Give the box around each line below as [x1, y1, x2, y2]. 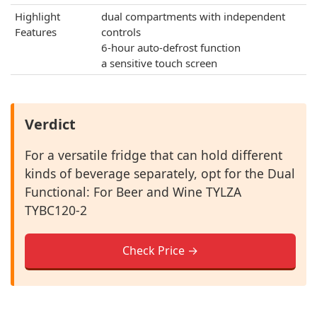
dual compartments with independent [101, 9, 285, 23]
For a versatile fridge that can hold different [25, 146, 282, 163]
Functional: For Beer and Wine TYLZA [25, 183, 241, 200]
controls [101, 25, 141, 39]
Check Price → [122, 243, 198, 258]
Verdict [25, 115, 76, 134]
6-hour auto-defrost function [101, 40, 241, 54]
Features [15, 25, 57, 39]
